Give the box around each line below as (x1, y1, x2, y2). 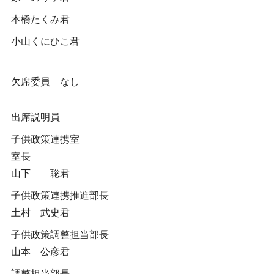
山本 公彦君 (10, 246, 70, 257)
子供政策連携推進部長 (10, 190, 109, 201)
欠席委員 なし (10, 76, 80, 87)
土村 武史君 (10, 207, 70, 218)
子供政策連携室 (10, 134, 80, 144)
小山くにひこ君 (10, 36, 80, 46)
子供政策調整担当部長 (10, 229, 109, 240)
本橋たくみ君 (10, 14, 70, 24)
